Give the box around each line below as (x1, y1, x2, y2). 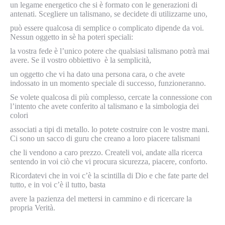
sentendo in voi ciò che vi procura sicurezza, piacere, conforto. (10, 157, 207, 166)
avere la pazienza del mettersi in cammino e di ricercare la (10, 194, 192, 203)
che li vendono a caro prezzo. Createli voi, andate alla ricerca (10, 148, 202, 157)
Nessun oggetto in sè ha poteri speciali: (10, 33, 133, 41)
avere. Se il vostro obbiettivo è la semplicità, (10, 56, 151, 64)
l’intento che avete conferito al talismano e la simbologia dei (10, 102, 199, 110)
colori (10, 111, 28, 120)
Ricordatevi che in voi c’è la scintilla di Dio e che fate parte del (10, 171, 208, 180)
